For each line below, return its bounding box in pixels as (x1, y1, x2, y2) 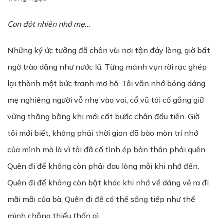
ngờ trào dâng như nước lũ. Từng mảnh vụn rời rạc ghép (7, 62, 207, 72)
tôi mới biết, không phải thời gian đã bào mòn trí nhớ (7, 128, 198, 138)
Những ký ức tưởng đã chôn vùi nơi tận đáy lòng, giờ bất (7, 45, 210, 55)
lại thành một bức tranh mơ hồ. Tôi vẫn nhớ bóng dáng (7, 78, 205, 88)
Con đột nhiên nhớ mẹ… (7, 19, 90, 29)
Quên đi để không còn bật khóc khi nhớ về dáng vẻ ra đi (7, 178, 209, 187)
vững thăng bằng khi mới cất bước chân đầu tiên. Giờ (7, 111, 200, 121)
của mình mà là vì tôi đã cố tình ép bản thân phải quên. (7, 145, 207, 154)
